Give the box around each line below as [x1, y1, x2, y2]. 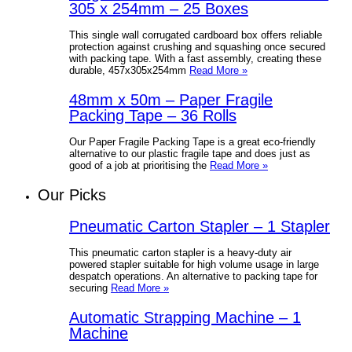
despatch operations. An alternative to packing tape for [69, 269, 317, 282]
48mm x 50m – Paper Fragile [69, 90, 273, 108]
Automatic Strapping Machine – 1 [69, 308, 301, 326]
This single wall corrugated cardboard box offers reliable [69, 28, 322, 41]
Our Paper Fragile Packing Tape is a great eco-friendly [69, 135, 316, 148]
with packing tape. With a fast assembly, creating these [69, 52, 321, 64]
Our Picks [38, 185, 106, 203]
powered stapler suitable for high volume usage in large [69, 258, 319, 270]
